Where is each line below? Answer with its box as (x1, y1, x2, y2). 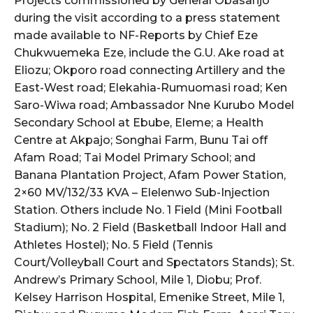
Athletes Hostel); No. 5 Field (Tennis (14, 238, 213, 252)
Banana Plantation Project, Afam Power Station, (14, 168, 286, 182)
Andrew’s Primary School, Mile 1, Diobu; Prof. (14, 272, 261, 286)
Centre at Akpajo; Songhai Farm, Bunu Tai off (14, 133, 268, 147)
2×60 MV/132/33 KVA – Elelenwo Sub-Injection (14, 185, 270, 199)
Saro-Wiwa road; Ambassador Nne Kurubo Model (14, 98, 294, 112)
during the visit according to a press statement (14, 10, 280, 24)
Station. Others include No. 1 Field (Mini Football (14, 203, 282, 217)
